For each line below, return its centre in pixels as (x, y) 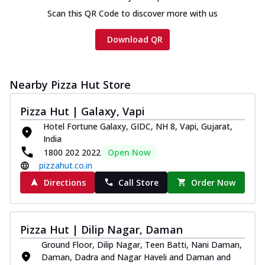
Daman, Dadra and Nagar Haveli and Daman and (136, 257)
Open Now (129, 152)
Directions (64, 182)
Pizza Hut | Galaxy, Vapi (83, 111)
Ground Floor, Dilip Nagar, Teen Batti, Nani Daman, (142, 244)
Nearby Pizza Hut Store (70, 84)
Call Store (138, 182)
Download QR (135, 39)
